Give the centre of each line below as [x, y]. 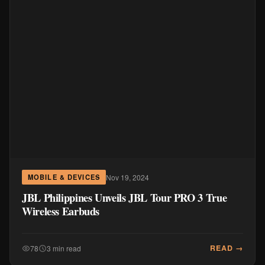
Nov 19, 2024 [127, 177]
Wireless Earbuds [61, 211]
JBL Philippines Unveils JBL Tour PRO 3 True [125, 197]
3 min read [64, 248]
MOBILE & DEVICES [64, 177]
